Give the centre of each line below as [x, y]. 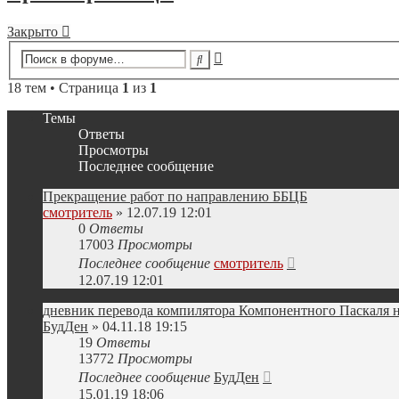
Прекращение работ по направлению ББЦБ [175, 196]
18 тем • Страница [65, 88]
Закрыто [33, 32]
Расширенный [265, 55]
